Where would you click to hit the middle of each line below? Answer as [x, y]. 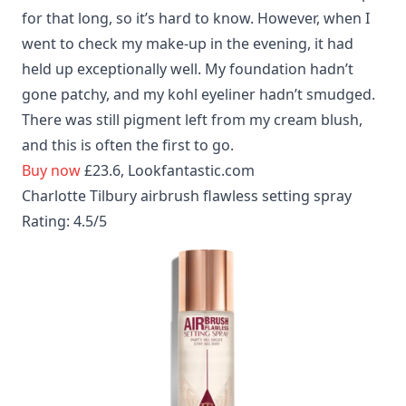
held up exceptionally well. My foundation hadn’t [188, 69]
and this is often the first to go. [128, 145]
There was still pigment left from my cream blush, [192, 120]
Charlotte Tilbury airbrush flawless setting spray [187, 196]
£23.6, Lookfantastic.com [168, 171]
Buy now [51, 171]
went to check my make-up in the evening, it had [188, 44]
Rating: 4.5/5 [64, 222]
